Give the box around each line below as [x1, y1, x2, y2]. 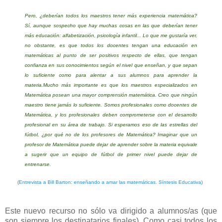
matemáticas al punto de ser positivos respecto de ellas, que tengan [25, 53, 197, 58]
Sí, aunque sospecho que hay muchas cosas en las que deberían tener [25, 23, 197, 29]
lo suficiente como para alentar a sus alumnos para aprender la [25, 72, 197, 78]
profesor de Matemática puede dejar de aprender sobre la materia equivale [25, 142, 197, 148]
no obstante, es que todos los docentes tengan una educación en [25, 43, 197, 49]
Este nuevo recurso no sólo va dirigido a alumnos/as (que [5, 207, 217, 216]
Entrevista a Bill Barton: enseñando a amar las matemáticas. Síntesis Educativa [19, 179, 201, 185]
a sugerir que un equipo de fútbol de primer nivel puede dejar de [25, 152, 197, 158]
